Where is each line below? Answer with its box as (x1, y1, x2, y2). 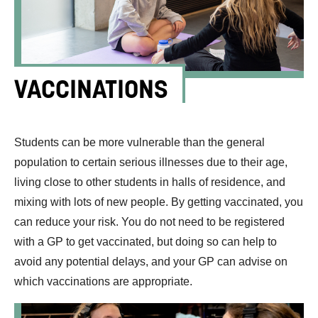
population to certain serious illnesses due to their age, (14, 155, 287, 168)
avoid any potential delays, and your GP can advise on (14, 255, 287, 268)
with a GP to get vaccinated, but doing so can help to (14, 235, 277, 248)
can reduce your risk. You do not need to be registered (14, 215, 285, 228)
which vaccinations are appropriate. (14, 275, 192, 287)
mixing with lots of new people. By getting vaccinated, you (14, 195, 303, 208)
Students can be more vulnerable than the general (14, 136, 265, 148)
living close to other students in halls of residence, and (14, 175, 285, 188)
